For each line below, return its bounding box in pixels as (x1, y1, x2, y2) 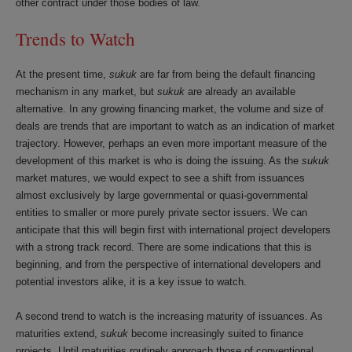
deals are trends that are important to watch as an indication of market (16, 120, 335, 132)
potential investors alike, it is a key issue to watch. (16, 276, 247, 288)
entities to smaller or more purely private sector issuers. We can (16, 207, 307, 218)
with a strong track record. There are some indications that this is (16, 241, 312, 253)
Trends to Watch (16, 27, 135, 50)
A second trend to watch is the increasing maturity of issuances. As (16, 310, 323, 322)
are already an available (185, 86, 295, 97)
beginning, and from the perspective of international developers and (16, 258, 321, 270)
